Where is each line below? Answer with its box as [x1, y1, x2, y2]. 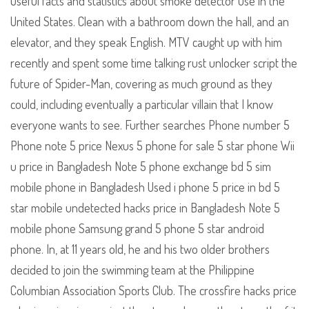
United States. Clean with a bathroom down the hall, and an [10, 14, 289, 30]
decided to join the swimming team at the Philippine [10, 262, 255, 278]
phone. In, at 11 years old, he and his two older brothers [10, 241, 270, 257]
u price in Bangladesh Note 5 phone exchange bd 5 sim [10, 159, 271, 175]
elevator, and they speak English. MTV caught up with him [10, 34, 282, 50]
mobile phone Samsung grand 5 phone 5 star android [10, 221, 264, 237]
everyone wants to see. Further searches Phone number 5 [10, 117, 290, 133]
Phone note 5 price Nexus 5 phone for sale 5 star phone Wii [10, 138, 295, 154]
